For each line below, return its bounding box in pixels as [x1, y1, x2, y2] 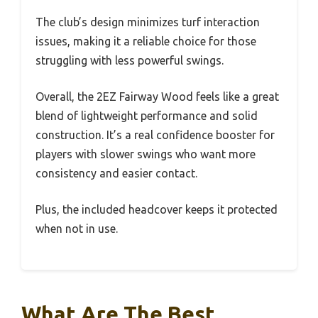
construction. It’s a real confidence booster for [35, 128, 275, 141]
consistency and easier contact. [35, 167, 197, 180]
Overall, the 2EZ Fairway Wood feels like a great [35, 90, 279, 103]
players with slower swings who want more [35, 148, 256, 160]
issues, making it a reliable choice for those [35, 35, 256, 48]
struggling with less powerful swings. [35, 54, 224, 67]
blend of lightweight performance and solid [35, 109, 258, 122]
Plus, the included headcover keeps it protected [35, 203, 278, 216]
